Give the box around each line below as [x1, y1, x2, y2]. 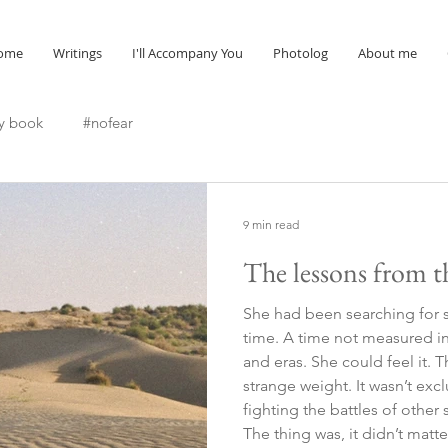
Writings [52, 44, 102, 62]
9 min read [243, 216, 299, 232]
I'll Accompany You [131, 44, 243, 62]
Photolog [272, 44, 328, 62]
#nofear [83, 112, 133, 132]
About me [357, 44, 417, 62]
